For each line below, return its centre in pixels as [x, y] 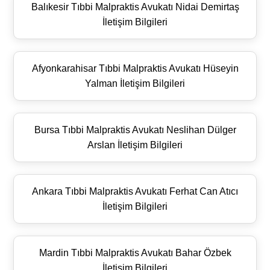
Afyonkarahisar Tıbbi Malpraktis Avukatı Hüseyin [135, 68]
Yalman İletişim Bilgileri [135, 83]
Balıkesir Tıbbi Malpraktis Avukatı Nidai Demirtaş [135, 7]
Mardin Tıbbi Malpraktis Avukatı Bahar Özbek [135, 253]
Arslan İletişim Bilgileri [135, 145]
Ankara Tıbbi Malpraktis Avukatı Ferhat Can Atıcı [135, 191]
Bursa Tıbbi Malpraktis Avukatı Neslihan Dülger [135, 130]
